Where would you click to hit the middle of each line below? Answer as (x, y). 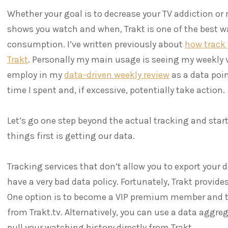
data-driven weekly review (117, 75)
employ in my (36, 75)
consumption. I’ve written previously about (96, 44)
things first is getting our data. (71, 136)
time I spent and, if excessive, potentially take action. (116, 90)
